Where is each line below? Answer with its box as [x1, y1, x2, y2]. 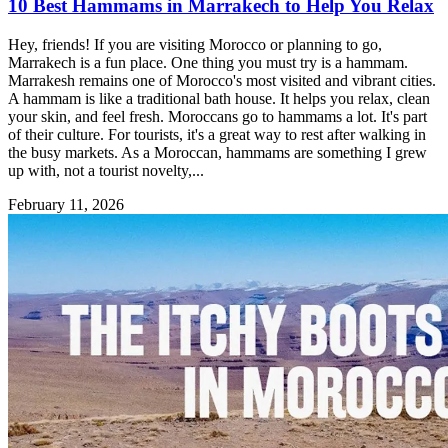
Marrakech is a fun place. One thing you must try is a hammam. [8, 53, 408, 71]
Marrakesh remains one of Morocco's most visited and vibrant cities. [8, 71, 436, 89]
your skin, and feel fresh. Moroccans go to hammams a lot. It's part [8, 107, 427, 125]
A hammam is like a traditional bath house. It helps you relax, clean [8, 89, 430, 107]
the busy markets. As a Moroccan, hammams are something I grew [8, 143, 427, 161]
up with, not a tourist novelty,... [8, 161, 204, 179]
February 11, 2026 [8, 195, 124, 213]
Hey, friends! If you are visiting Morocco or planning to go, [8, 35, 382, 53]
